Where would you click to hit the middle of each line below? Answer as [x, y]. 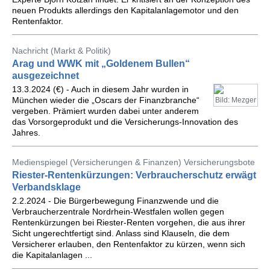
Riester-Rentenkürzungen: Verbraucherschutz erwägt [134, 175]
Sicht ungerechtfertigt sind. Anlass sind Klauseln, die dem [121, 233]
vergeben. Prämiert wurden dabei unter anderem [105, 111]
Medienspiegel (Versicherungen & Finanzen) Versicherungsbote [133, 162]
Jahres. [26, 133]
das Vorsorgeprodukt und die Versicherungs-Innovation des [125, 122]
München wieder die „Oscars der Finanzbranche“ [106, 100]
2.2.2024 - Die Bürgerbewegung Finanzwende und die [115, 201]
